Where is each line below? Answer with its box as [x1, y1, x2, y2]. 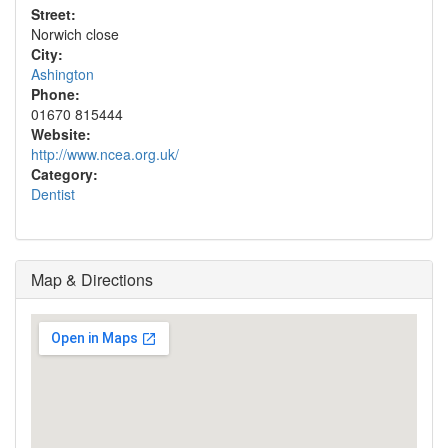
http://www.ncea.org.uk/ [31, 144, 179, 164]
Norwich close [31, 24, 119, 44]
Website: [31, 124, 91, 144]
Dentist [31, 184, 75, 204]
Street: [31, 4, 76, 24]
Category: [31, 164, 98, 184]
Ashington [31, 64, 94, 84]
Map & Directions [31, 268, 153, 291]
